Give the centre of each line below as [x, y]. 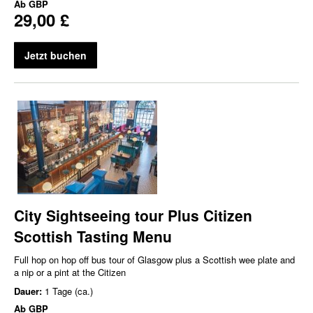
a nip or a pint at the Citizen [70, 272]
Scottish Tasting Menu [93, 236]
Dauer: [29, 291]
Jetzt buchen [56, 56]
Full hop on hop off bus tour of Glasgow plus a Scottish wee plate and [154, 259]
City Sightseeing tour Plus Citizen [133, 215]
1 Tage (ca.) [69, 291]
